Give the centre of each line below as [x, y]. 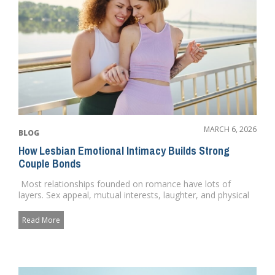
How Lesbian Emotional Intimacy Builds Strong [124, 151]
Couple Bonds [50, 164]
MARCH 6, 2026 [230, 130]
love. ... [32, 206]
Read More [41, 220]
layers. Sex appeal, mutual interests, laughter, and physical [134, 195]
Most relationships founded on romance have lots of [125, 184]
